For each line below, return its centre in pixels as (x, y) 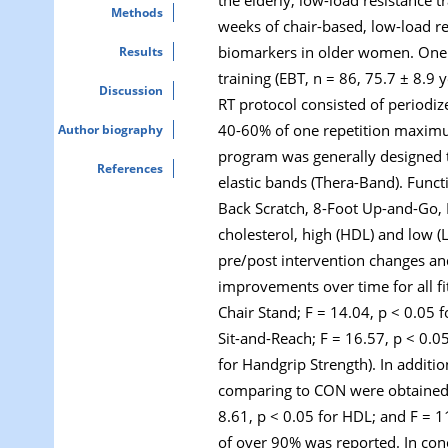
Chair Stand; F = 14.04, (298, 311)
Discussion (131, 90)
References (130, 168)
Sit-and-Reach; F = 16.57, (305, 337)
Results (141, 51)
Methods (137, 12)
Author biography (110, 129)
